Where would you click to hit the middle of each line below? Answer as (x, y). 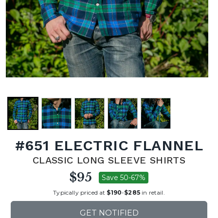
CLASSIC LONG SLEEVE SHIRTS (109, 160)
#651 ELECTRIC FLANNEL (109, 145)
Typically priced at (80, 192)
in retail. (152, 192)
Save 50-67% (124, 178)
